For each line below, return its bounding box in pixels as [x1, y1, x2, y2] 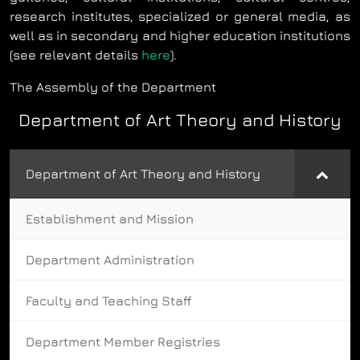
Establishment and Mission [26, 211, 194, 226]
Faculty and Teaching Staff [26, 293, 191, 308]
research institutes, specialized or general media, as [10, 9, 350, 23]
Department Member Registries [26, 334, 220, 349]
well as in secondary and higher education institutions [10, 28, 350, 43]
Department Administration [26, 252, 194, 267]
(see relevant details [10, 47, 141, 62]
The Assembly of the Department [10, 80, 216, 94]
